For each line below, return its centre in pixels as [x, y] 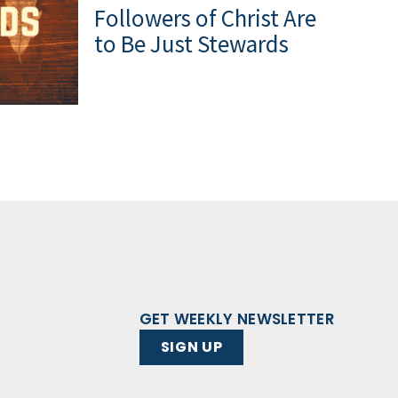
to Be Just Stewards [191, 43]
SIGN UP [191, 347]
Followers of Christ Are [205, 17]
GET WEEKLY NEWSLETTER [236, 318]
